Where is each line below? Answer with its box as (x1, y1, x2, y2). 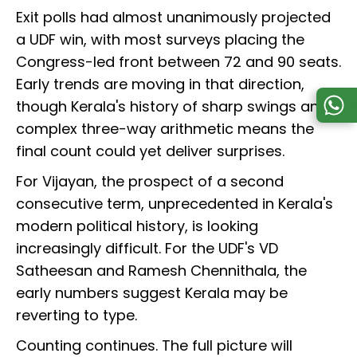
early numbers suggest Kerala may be (16, 283, 288, 304)
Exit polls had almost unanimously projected (16, 7, 331, 28)
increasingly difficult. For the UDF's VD (16, 238, 278, 259)
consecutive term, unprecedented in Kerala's (16, 194, 333, 214)
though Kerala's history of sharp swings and (16, 96, 328, 117)
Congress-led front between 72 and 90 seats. (16, 52, 341, 73)
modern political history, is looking (16, 216, 258, 237)
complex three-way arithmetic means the (16, 119, 314, 139)
